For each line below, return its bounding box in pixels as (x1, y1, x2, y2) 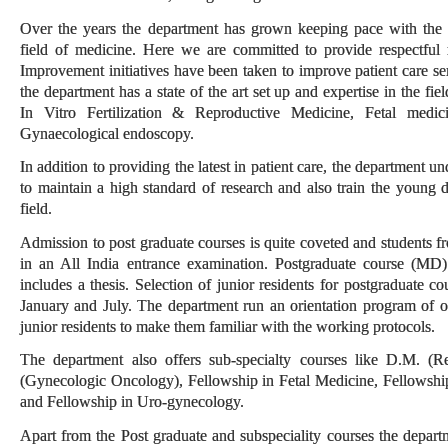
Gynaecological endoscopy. (20, 124, 194, 142)
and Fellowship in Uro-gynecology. (20, 393, 244, 410)
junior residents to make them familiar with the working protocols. (20, 317, 435, 335)
